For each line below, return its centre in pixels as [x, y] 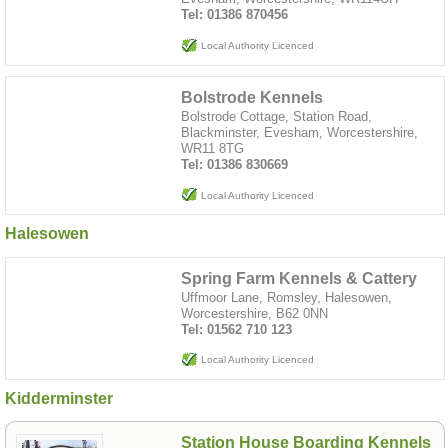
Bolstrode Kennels [252, 97]
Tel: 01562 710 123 [236, 329]
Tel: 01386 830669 [234, 164]
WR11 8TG [212, 148]
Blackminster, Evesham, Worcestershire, [299, 132]
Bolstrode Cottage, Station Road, [276, 116]
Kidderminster [59, 399]
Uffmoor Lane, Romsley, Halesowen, [286, 297]
